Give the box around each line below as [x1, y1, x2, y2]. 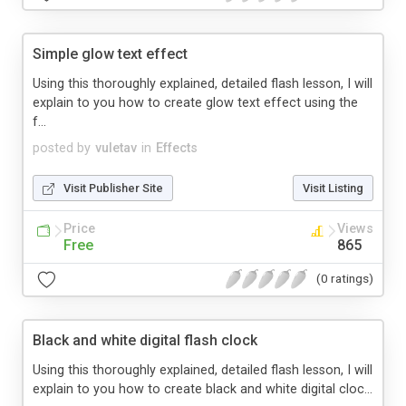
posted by [33, 140, 91, 156]
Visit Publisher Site [63, 180, 163, 195]
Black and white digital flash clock [33, 331, 257, 349]
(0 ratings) [316, 271, 373, 286]
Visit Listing [303, 180, 363, 195]
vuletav [95, 140, 137, 156]
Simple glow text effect [33, 44, 188, 63]
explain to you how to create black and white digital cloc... [33, 381, 372, 397]
